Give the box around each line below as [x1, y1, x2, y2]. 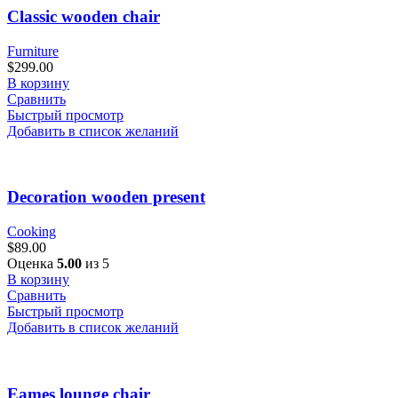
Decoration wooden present [7, 187, 205, 207]
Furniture [7, 43, 59, 59]
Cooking [7, 224, 56, 239]
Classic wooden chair [7, 6, 160, 26]
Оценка [7, 256, 57, 271]
